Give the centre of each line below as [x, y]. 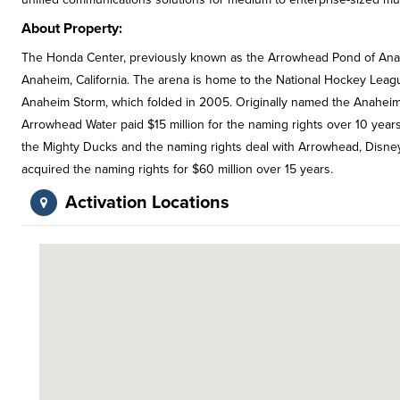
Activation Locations [147, 203]
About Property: [72, 29]
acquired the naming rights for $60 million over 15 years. [177, 169]
